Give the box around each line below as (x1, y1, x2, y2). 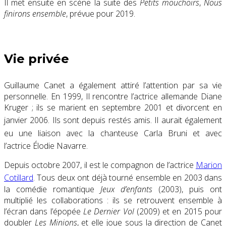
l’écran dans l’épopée (4, 205, 83, 217)
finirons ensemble (4, 8, 66, 20)
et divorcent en (162, 102, 222, 114)
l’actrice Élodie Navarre (4, 140, 86, 152)
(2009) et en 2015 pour (134, 205, 222, 217)
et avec (187, 127, 222, 139)
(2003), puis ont (158, 183, 222, 195)
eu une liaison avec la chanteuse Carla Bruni (4, 127, 187, 139)
